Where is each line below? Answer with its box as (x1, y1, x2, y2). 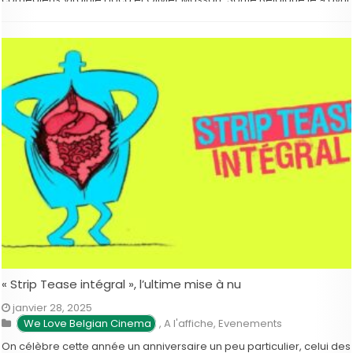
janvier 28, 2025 (13, 299, 93, 315)
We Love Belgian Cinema (21, 315, 152, 331)
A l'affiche (164, 315, 214, 331)
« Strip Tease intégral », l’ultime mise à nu (2, 275, 242, 292)
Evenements (218, 315, 283, 331)
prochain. (2, 6, 51, 21)
